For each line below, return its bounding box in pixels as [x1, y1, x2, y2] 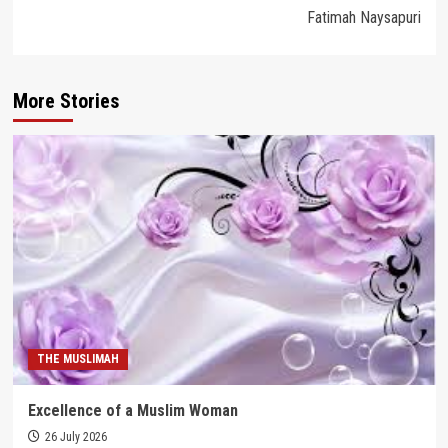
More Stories [12, 88, 119, 113]
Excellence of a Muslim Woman [27, 400, 238, 420]
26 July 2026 [44, 429, 107, 444]
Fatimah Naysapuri [306, 7, 421, 27]
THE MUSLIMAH [36, 351, 119, 366]
